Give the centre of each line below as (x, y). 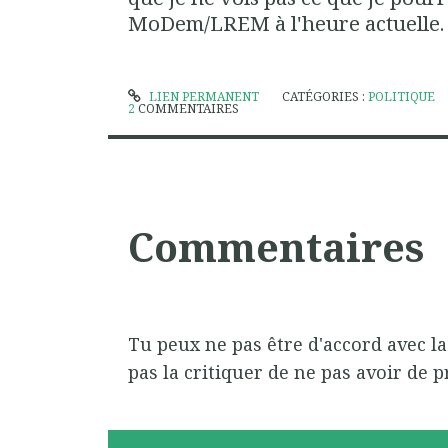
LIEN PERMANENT (202, 97)
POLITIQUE (401, 97)
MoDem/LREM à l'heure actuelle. (286, 23)
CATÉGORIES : (324, 97)
